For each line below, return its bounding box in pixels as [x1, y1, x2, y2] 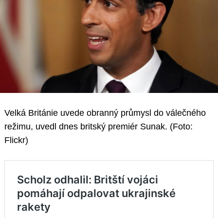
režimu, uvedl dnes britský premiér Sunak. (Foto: [4, 121, 193, 131]
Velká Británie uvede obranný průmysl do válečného [4, 108, 206, 118]
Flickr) [4, 135, 28, 145]
